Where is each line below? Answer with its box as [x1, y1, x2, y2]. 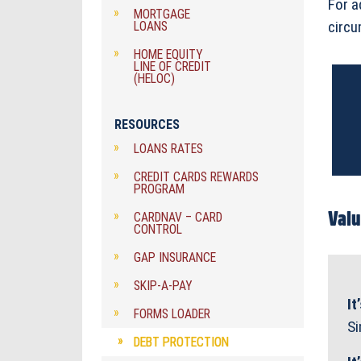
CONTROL [134, 222, 182, 238]
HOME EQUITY [134, 47, 203, 63]
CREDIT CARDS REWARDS [134, 169, 259, 185]
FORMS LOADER [134, 306, 210, 322]
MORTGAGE [134, 6, 190, 23]
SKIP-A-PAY [134, 278, 193, 294]
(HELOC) [134, 71, 175, 87]
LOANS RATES [134, 141, 203, 157]
